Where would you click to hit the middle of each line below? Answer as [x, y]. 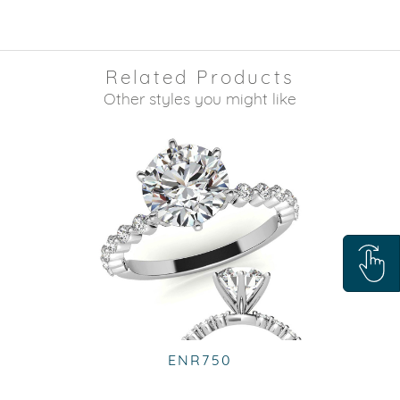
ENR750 [200, 360]
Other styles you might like [200, 98]
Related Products [200, 77]
